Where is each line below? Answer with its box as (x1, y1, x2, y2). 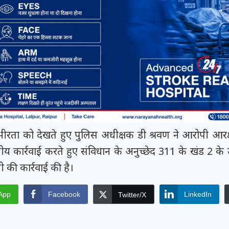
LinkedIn (184, 190, 212, 199)
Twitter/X (118, 191, 146, 199)
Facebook (48, 190, 80, 199)
